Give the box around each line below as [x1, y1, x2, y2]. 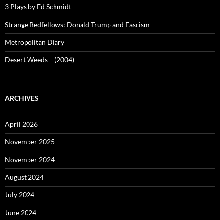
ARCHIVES [5, 93, 39, 102]
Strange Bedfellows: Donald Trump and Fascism [5, 20, 150, 28]
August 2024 [5, 172, 44, 181]
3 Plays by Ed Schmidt [5, 2, 71, 11]
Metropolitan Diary [5, 37, 64, 46]
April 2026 [5, 119, 38, 128]
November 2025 [5, 137, 55, 146]
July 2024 [5, 190, 34, 199]
